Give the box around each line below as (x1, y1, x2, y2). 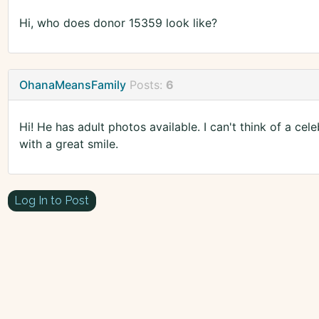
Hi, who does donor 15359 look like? (19, 16, 217, 31)
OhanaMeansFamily (19, 78, 126, 93)
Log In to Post (14, 193, 90, 207)
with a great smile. (19, 137, 118, 152)
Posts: (129, 78, 166, 93)
